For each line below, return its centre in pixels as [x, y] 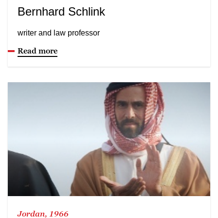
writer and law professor [59, 33]
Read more [37, 50]
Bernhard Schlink [61, 11]
